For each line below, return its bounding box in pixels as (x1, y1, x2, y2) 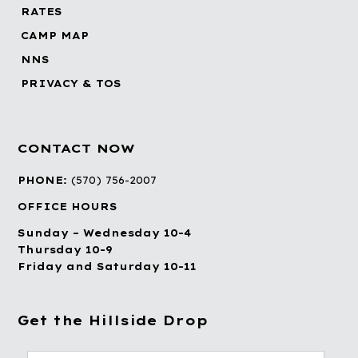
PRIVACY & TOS (21, 78, 122, 90)
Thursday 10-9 (18, 244, 113, 257)
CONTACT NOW (18, 141, 136, 157)
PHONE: (18, 174, 72, 187)
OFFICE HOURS (18, 201, 118, 213)
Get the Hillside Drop (18, 312, 209, 329)
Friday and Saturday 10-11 (18, 261, 197, 273)
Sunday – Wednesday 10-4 (18, 227, 192, 240)
